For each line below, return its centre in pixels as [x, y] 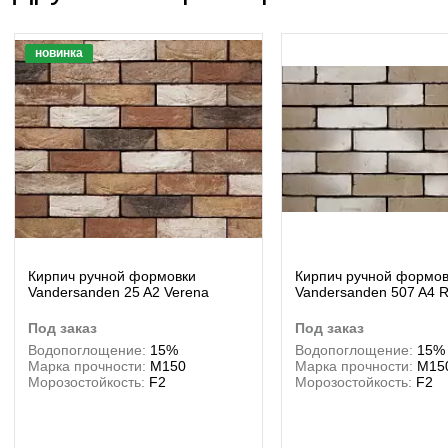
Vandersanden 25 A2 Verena [118, 292]
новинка [59, 53]
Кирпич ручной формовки [112, 276]
